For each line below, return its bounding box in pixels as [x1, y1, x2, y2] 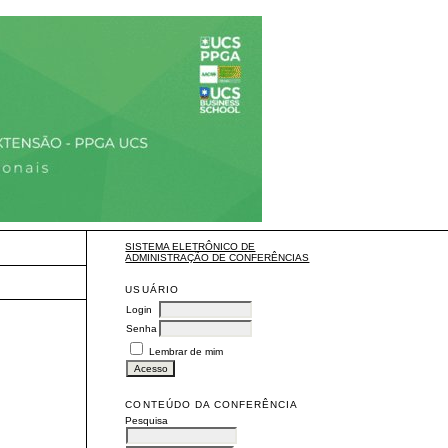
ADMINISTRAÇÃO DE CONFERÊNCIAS [125, 252, 310, 264]
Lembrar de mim [149, 346, 224, 358]
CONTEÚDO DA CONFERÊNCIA [125, 399, 299, 411]
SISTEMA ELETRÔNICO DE [125, 241, 256, 253]
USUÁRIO [125, 284, 179, 296]
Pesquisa [125, 415, 169, 427]
